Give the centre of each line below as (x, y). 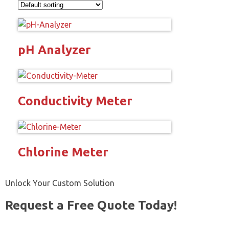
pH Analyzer (54, 50)
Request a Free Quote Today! (91, 205)
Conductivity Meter (75, 101)
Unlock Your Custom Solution (60, 183)
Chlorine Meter (63, 152)
